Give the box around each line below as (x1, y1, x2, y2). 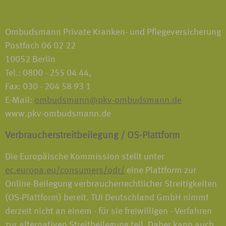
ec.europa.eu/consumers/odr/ (5, 166, 125, 175)
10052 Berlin (5, 55, 55, 64)
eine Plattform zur (125, 166, 196, 175)
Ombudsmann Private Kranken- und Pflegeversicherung (5, 28, 221, 37)
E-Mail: (5, 96, 34, 105)
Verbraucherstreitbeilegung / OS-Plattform (5, 131, 180, 140)
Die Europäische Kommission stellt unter (5, 152, 164, 161)
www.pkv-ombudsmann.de (5, 109, 111, 119)
